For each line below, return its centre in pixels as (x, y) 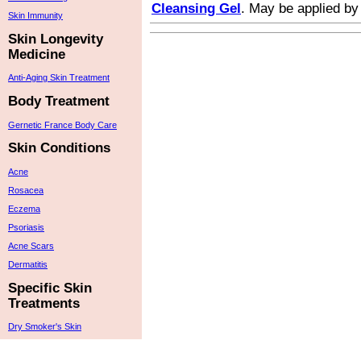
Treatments (44, 303)
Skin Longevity (56, 38)
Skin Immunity (35, 15)
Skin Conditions (59, 148)
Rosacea (26, 190)
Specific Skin (50, 287)
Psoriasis (26, 227)
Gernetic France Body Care (62, 124)
